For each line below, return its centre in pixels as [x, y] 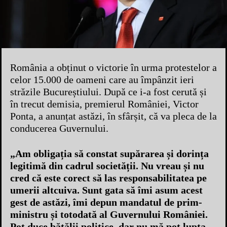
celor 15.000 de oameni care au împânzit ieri [102, 80]
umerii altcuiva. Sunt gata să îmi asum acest [106, 190]
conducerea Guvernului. [59, 128]
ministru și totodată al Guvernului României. [109, 215]
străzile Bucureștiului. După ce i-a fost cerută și [108, 92]
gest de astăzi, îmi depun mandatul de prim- [106, 202]
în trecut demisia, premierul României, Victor [104, 104]
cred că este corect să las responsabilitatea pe [108, 178]
